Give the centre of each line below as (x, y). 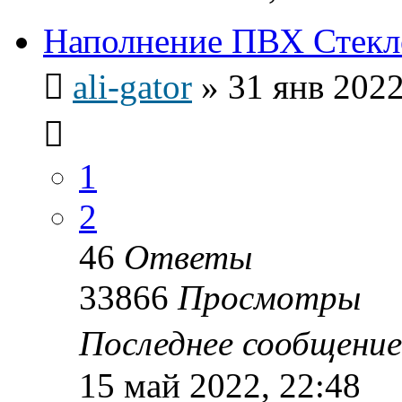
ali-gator (132, 86)
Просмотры (269, 297)
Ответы (188, 257)
